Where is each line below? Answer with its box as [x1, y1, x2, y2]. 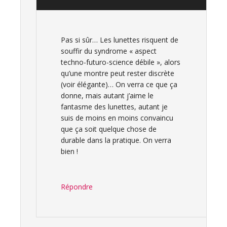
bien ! [61, 146, 78, 156]
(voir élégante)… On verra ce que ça [61, 80, 177, 89]
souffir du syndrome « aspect [61, 46, 157, 56]
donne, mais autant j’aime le [61, 91, 154, 100]
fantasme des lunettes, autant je [61, 102, 168, 111]
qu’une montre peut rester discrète [61, 68, 174, 78]
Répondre [61, 182, 93, 192]
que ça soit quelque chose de [61, 124, 157, 134]
